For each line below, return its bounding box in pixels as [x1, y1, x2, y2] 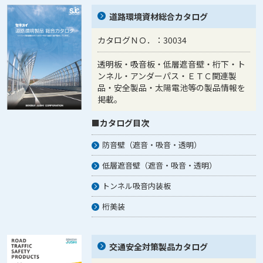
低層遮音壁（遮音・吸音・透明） [102, 160, 217, 171]
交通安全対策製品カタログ [109, 241, 208, 252]
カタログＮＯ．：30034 [97, 34, 187, 46]
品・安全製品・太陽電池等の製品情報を [97, 82, 246, 93]
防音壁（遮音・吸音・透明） [102, 139, 202, 150]
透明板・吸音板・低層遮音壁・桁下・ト [97, 58, 246, 70]
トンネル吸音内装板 [102, 180, 171, 191]
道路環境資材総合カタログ [109, 11, 208, 22]
